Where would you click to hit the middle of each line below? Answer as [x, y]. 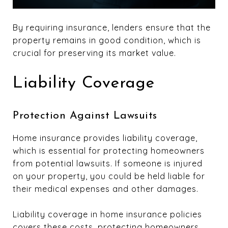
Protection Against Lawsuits [85, 116]
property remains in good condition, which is [107, 40]
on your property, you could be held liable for [109, 176]
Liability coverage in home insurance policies [107, 215]
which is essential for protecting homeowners [109, 151]
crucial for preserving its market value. [94, 53]
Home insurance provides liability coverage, [105, 138]
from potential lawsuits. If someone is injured [108, 164]
